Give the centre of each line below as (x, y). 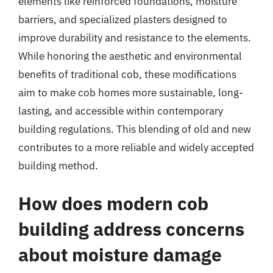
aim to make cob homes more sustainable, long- (131, 93)
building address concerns (131, 229)
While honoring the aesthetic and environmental (130, 56)
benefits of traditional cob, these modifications (127, 74)
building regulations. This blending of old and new (135, 129)
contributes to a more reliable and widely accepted (136, 147)
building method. (58, 166)
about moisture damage (120, 254)
